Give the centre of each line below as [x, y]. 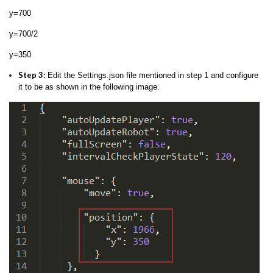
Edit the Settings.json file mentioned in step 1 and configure [152, 75]
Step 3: [32, 75]
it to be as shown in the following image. [89, 87]
